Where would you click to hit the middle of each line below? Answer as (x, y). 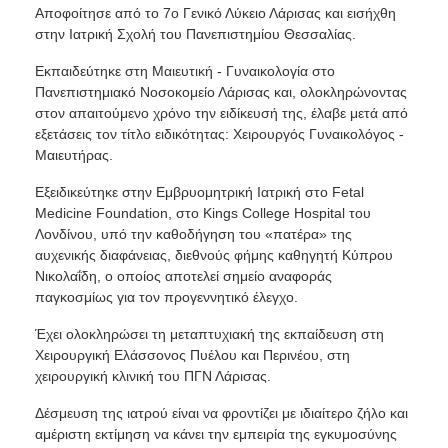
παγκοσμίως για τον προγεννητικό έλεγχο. (166, 297)
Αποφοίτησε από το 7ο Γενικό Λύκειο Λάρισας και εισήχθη (215, 13)
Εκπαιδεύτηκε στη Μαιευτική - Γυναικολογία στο (184, 71)
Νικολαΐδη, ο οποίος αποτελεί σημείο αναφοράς (183, 276)
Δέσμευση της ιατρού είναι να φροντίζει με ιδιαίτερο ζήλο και (221, 413)
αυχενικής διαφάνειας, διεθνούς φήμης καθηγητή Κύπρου (213, 255)
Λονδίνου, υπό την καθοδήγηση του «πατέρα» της (193, 234)
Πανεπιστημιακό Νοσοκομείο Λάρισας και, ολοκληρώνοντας (220, 92)
